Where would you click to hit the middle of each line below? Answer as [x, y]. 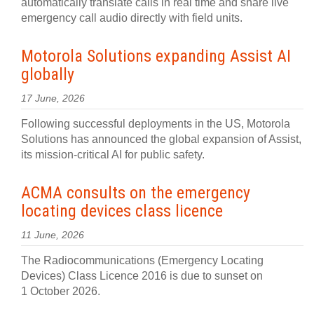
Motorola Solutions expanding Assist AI [156, 56]
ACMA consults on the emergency [136, 193]
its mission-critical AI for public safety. [113, 155]
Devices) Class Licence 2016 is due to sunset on [142, 276]
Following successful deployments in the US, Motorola [156, 124]
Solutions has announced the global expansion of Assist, [161, 139]
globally [48, 74]
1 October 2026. [61, 291]
